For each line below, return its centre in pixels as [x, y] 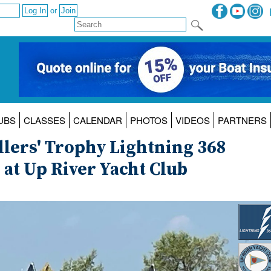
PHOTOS [149, 120]
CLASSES [44, 120]
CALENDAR [97, 120]
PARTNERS [242, 120]
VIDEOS [192, 120]
